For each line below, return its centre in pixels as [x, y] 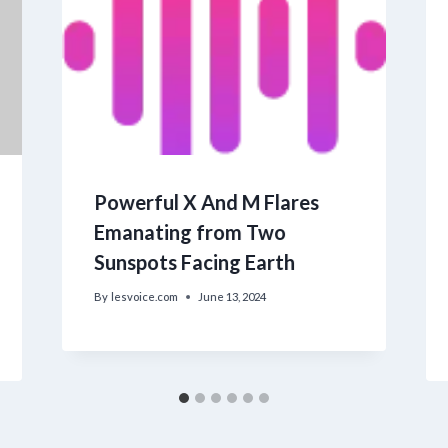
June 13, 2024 [231, 297]
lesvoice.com [144, 297]
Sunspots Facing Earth [194, 261]
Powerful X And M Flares [206, 201]
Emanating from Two [189, 231]
